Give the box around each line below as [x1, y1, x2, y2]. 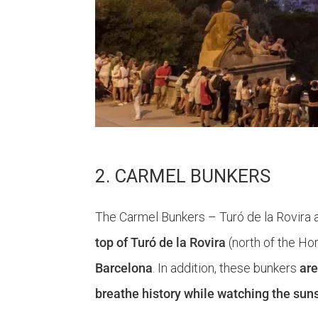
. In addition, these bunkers [153, 261, 300, 276]
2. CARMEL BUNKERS [95, 165, 271, 187]
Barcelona [95, 261, 153, 276]
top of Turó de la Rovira [95, 235, 226, 251]
